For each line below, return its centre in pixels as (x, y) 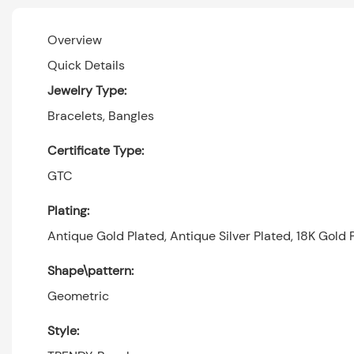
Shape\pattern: (90, 270)
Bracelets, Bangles (101, 115)
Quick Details (86, 65)
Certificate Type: (96, 150)
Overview (75, 40)
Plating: (68, 210)
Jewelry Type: (87, 90)
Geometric (78, 296)
